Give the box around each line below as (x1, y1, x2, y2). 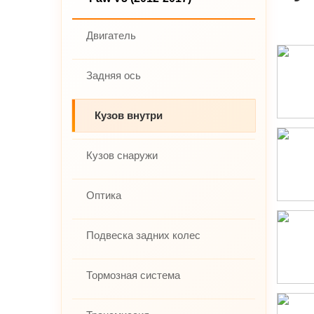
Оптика (86, 189, 121, 201)
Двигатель (86, 29, 136, 41)
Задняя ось (86, 69, 141, 81)
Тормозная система (86, 269, 180, 281)
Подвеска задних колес (86, 229, 200, 241)
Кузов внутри (95, 109, 163, 121)
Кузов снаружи (86, 149, 158, 161)
